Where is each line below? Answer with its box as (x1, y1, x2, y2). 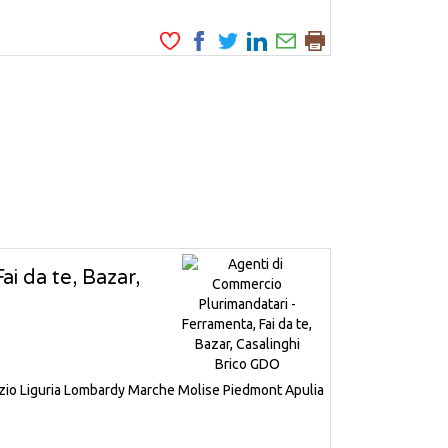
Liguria (20, 382, 61, 399)
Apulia (285, 382, 324, 399)
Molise (178, 382, 220, 399)
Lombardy (64, 382, 125, 399)
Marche (128, 382, 175, 399)
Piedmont (223, 382, 282, 399)
